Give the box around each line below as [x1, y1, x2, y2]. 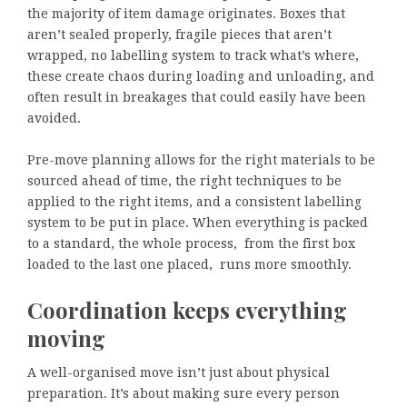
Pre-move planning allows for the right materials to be [27, 152, 375, 167]
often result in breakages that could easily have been [27, 89, 366, 104]
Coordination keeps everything [27, 294, 347, 324]
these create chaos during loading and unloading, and [27, 68, 374, 84]
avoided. [27, 110, 81, 125]
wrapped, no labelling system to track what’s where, [27, 47, 362, 63]
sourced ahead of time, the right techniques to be [27, 173, 342, 188]
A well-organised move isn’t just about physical [27, 365, 330, 381]
